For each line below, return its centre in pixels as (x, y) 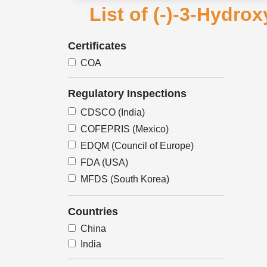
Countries (93, 212)
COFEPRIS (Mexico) (125, 129)
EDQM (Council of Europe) (137, 145)
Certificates (97, 46)
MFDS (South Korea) (125, 179)
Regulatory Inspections (127, 94)
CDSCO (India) (113, 112)
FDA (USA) (104, 162)
